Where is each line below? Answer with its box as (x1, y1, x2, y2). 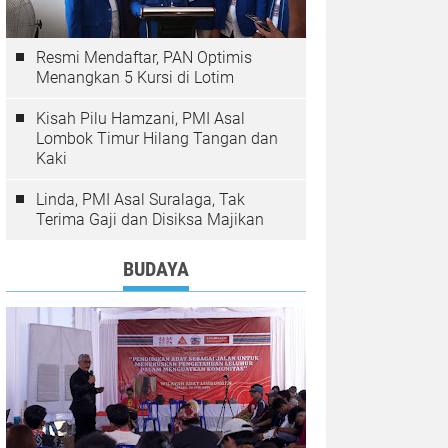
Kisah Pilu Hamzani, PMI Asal (36, 109, 245, 128)
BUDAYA (123, 257, 189, 281)
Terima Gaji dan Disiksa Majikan (36, 210, 264, 229)
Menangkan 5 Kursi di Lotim (36, 68, 234, 87)
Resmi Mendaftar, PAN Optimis (36, 48, 252, 67)
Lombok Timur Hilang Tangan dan (36, 129, 278, 148)
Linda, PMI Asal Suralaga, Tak (36, 190, 245, 209)
